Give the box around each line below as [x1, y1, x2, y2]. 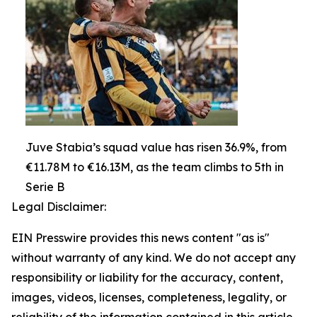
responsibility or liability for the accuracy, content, [11, 270, 283, 285]
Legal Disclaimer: [11, 200, 106, 214]
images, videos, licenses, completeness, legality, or [11, 290, 287, 305]
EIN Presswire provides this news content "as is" [11, 231, 270, 246]
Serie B [25, 180, 64, 195]
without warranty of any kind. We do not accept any [11, 250, 296, 265]
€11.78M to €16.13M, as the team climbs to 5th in [25, 160, 284, 175]
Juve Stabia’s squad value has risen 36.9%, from [25, 140, 287, 155]
